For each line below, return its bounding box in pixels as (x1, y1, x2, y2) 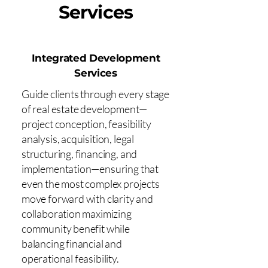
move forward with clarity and (22, 192, 153, 205)
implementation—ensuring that (22, 162, 159, 175)
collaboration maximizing (22, 207, 132, 220)
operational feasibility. (22, 252, 119, 265)
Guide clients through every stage (22, 87, 170, 100)
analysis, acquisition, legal (22, 132, 134, 145)
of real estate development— (22, 102, 148, 115)
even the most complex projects (22, 177, 160, 190)
